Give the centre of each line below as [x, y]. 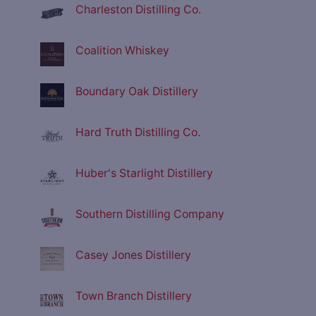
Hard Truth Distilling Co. [138, 133]
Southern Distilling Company [150, 214]
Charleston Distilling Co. [138, 10]
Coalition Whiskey [122, 51]
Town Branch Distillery [134, 296]
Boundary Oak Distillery [137, 92]
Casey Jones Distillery [133, 255]
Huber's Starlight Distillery [144, 174]
